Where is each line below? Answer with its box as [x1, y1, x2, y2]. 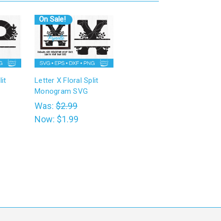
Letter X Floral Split [35, 76, 99, 85]
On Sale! [39, 15, 66, 24]
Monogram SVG [35, 87, 88, 96]
